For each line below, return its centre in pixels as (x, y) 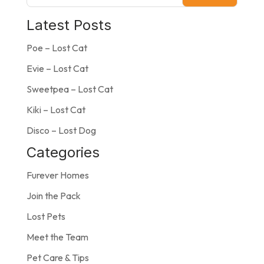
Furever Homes (57, 175)
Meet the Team (57, 237)
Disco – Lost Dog (61, 130)
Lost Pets (46, 216)
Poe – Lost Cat (57, 47)
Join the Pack (53, 195)
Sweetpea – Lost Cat (70, 89)
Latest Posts (69, 25)
